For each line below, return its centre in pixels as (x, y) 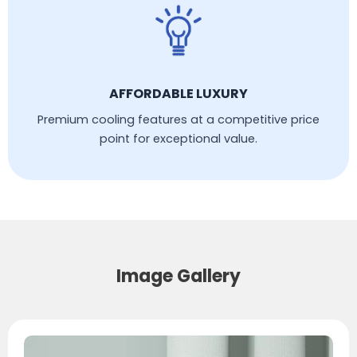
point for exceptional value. (178, 139)
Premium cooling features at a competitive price (178, 120)
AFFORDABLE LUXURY (178, 94)
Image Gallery (178, 277)
